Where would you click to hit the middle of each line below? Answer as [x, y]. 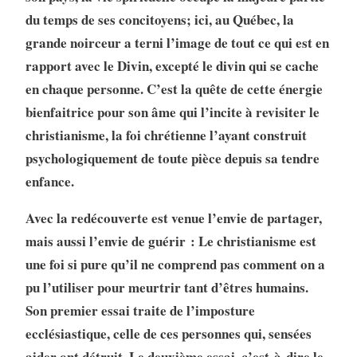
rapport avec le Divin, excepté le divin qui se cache [172, 65]
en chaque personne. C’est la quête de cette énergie [174, 88]
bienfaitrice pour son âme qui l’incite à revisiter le [172, 112]
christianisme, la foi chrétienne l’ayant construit [166, 135]
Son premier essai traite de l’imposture [140, 310]
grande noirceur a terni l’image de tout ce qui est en [177, 42]
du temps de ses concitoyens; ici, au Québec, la [159, 19]
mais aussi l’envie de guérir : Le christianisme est [171, 241]
